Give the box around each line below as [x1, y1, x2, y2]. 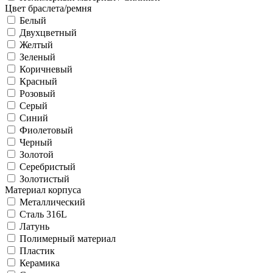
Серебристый [19, 161, 76, 172]
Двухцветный [19, 27, 77, 38]
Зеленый [19, 52, 55, 62]
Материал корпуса [5, 185, 81, 195]
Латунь [19, 221, 49, 232]
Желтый [19, 40, 53, 50]
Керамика [19, 258, 60, 268]
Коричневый [19, 64, 73, 74]
